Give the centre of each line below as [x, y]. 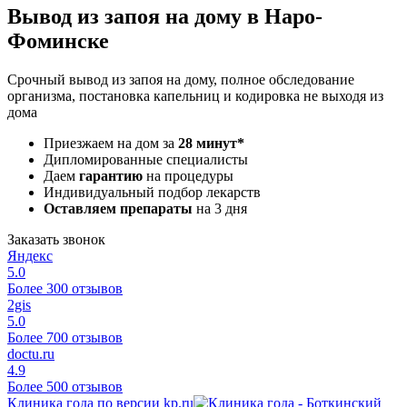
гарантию [111, 175]
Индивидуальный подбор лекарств [152, 192]
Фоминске [58, 40]
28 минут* [211, 143]
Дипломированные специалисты [146, 159]
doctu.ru [31, 353]
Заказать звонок [56, 239]
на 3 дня [220, 208]
